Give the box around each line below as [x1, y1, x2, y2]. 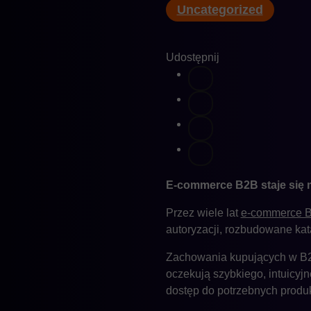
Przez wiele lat [165, 207, 241, 219]
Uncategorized [176, 3, 263, 17]
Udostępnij [165, 51, 219, 63]
